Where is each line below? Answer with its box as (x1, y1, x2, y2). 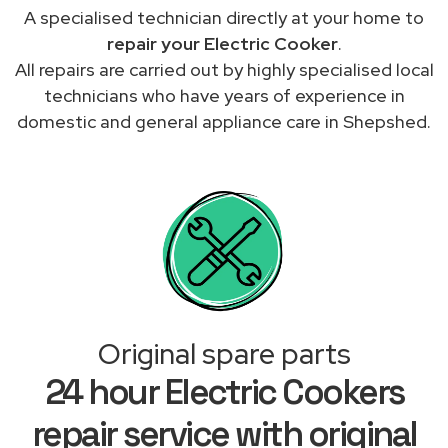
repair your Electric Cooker (106, 31, 338, 55)
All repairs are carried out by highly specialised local (14, 57, 434, 81)
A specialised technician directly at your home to (24, 5, 424, 29)
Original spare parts (97, 334, 351, 373)
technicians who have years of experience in (43, 83, 405, 107)
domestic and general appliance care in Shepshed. (17, 109, 431, 133)
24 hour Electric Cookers (44, 369, 404, 414)
